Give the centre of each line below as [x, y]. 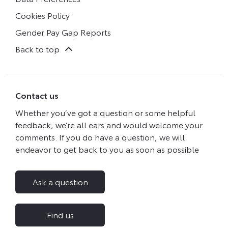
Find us [60, 214]
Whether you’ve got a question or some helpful [105, 112]
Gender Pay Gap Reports [63, 32]
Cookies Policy [42, 15]
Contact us [37, 95]
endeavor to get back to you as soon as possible [107, 149]
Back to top [37, 48]
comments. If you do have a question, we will [100, 137]
